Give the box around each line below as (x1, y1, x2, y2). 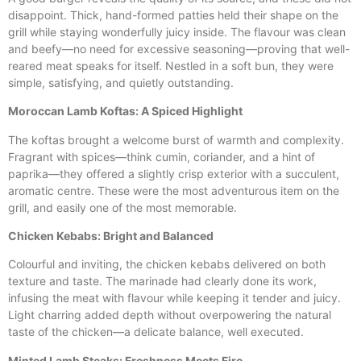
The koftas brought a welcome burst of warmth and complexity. (8, 132, 344, 147)
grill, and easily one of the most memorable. (8, 200, 237, 214)
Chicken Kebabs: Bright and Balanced (8, 229, 214, 243)
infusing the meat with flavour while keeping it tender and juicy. (8, 291, 341, 305)
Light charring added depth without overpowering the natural (8, 308, 331, 322)
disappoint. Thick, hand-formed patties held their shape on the (8, 7, 338, 22)
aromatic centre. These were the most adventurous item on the (8, 183, 339, 197)
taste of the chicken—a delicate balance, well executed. (8, 325, 304, 339)
